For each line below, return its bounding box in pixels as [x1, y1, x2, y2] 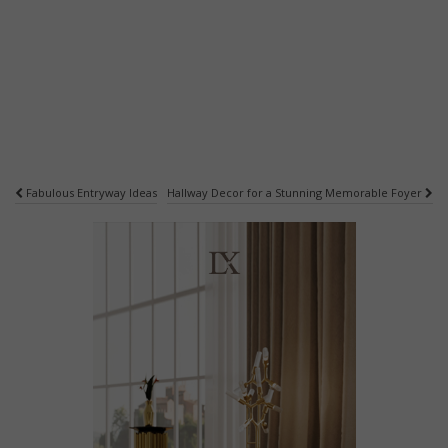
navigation [14, 208, 163, 247]
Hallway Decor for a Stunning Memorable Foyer [167, 185, 425, 201]
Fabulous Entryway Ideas [23, 185, 157, 201]
